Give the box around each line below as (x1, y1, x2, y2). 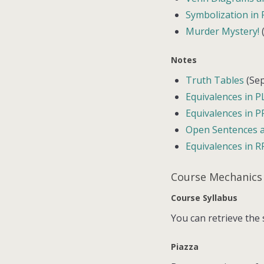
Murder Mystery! (186, 24, 260, 38)
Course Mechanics (171, 170, 262, 184)
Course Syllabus (171, 192, 237, 204)
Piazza (171, 241, 199, 253)
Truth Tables (186, 73, 245, 87)
